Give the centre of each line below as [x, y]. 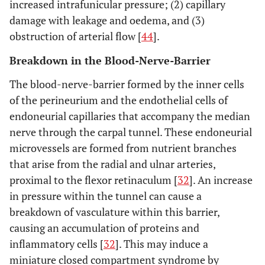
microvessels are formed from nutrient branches [123, 148]
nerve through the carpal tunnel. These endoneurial [131, 132]
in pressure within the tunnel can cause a [106, 196]
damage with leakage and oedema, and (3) [107, 20]
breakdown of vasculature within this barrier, [114, 212]
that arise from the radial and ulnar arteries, [112, 164]
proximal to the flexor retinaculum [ [93, 180]
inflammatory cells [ [56, 244]
